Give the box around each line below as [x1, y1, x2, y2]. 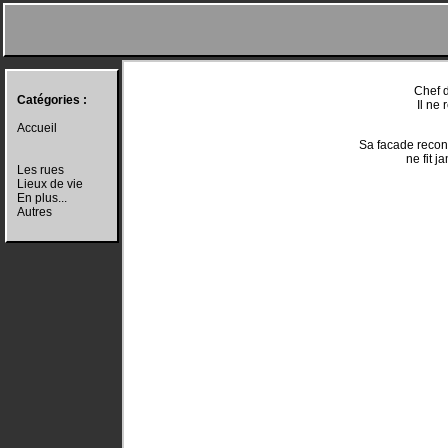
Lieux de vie [17, 177, 83, 191]
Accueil [17, 121, 57, 135]
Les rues [17, 163, 64, 177]
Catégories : [17, 93, 87, 107]
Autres [17, 205, 52, 219]
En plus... [17, 191, 67, 205]
